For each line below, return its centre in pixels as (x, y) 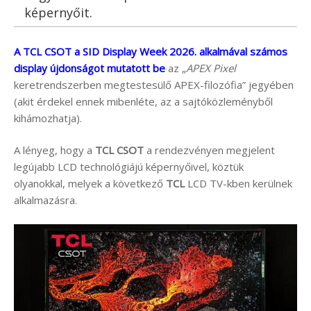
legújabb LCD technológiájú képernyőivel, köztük (129, 167)
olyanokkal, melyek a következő (90, 183)
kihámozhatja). (48, 118)
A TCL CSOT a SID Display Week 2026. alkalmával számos (151, 51)
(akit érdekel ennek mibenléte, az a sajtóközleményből (143, 101)
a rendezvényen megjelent (209, 150)
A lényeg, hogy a (54, 150)
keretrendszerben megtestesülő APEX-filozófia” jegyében (154, 84)
